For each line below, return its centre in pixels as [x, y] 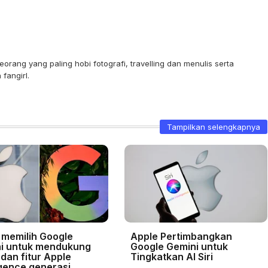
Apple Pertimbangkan [181, 236]
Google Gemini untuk [179, 246]
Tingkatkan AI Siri [171, 257]
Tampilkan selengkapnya [213, 127]
